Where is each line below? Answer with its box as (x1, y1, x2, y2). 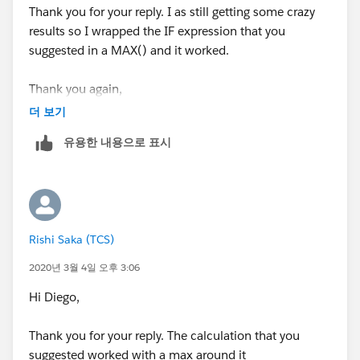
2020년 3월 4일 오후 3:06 (29, 260, 140, 274)
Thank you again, (29, 80, 122, 96)
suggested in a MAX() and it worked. (29, 42, 229, 58)
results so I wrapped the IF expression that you (29, 22, 285, 39)
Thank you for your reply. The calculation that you (29, 327, 300, 343)
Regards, (29, 119, 76, 135)
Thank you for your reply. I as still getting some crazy (29, 3, 315, 19)
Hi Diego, (29, 288, 80, 305)
